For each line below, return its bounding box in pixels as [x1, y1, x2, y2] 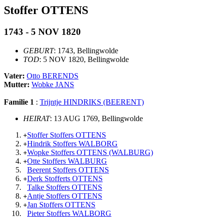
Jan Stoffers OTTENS [27, 200, 95, 209]
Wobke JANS [31, 80, 74, 89]
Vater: [4, 71, 27, 80]
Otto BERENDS [27, 71, 78, 80]
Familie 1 [4, 97, 34, 106]
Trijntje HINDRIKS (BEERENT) [40, 97, 144, 106]
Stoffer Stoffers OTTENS [27, 130, 106, 139]
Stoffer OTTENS [4, 4, 88, 16]
